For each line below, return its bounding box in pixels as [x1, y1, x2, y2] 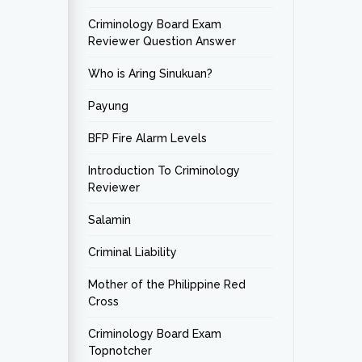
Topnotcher [88, 344, 152, 357]
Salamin [88, 213, 131, 226]
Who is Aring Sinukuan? [88, 67, 213, 80]
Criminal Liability [88, 246, 177, 259]
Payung [88, 99, 128, 112]
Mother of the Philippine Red [88, 278, 246, 291]
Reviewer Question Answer [88, 35, 236, 48]
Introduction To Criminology [88, 164, 240, 177]
